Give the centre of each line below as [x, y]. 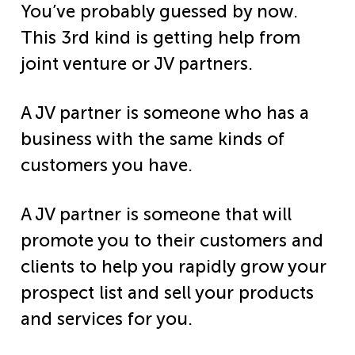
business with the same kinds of [153, 139]
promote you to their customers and [172, 241]
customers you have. [107, 165]
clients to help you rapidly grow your [174, 267]
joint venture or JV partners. [139, 63]
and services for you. [107, 319]
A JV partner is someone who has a [165, 113]
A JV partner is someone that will [156, 215]
